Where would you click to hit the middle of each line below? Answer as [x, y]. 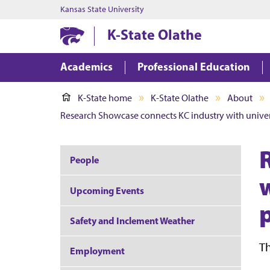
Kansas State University [102, 9]
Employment [97, 251]
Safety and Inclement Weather [132, 220]
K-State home [105, 98]
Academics [86, 67]
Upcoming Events [107, 190]
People [84, 160]
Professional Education [194, 67]
